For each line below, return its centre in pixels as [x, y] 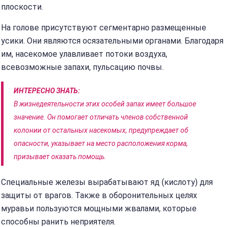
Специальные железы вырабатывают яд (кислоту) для [107, 182]
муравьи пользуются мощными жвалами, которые [99, 209]
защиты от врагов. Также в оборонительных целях [99, 195]
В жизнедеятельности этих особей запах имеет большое [105, 104]
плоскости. [22, 7]
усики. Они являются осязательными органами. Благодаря [112, 41]
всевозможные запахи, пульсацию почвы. [82, 67]
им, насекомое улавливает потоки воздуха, [84, 54]
